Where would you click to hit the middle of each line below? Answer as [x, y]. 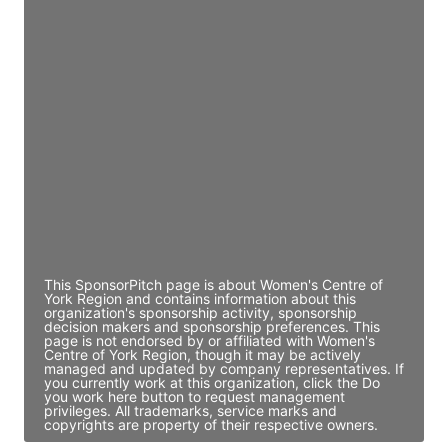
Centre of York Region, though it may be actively [202, 354]
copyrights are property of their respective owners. [211, 424]
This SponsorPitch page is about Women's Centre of [213, 284]
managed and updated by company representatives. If [224, 368]
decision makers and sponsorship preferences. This [212, 326]
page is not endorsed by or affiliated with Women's [209, 340]
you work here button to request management [194, 396]
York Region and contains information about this [200, 298]
